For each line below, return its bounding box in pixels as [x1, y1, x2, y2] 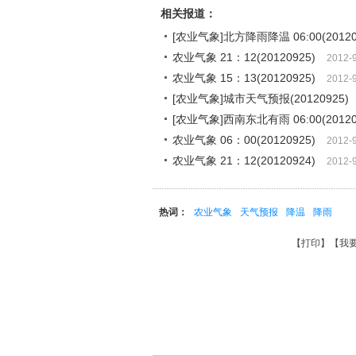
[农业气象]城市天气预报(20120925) [172, 92, 349, 105]
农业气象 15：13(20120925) [172, 72, 315, 84]
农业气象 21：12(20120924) [172, 154, 315, 167]
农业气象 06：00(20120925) [172, 133, 315, 146]
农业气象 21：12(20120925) [172, 51, 315, 64]
